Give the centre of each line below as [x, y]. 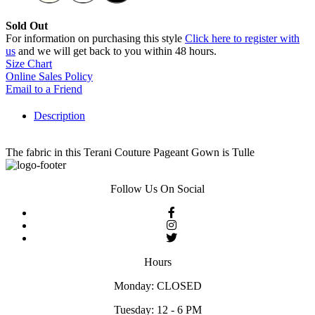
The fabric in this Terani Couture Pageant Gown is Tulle [130, 153]
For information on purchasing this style [95, 39]
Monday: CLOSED [157, 286]
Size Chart [29, 64]
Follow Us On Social [157, 189]
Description [59, 116]
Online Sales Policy [49, 77]
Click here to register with [242, 39]
